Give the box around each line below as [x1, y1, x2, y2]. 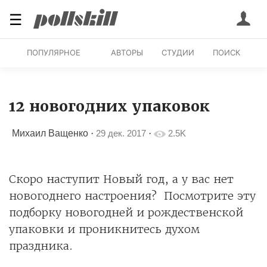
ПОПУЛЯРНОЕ [27, 47, 80, 57]
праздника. [9, 238, 73, 253]
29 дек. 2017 [96, 128, 146, 138]
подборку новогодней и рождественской [9, 205, 243, 219]
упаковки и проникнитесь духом [9, 222, 200, 236]
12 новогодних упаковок [9, 96, 210, 116]
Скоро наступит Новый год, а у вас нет [9, 172, 234, 186]
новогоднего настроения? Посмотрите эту [9, 188, 256, 203]
